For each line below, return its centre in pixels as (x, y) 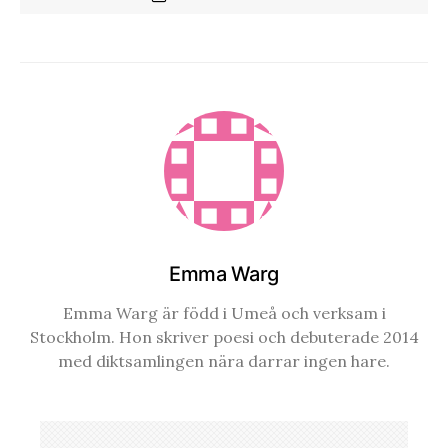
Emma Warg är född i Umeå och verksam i (224, 312)
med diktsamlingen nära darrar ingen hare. (224, 360)
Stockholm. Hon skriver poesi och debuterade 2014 (224, 336)
